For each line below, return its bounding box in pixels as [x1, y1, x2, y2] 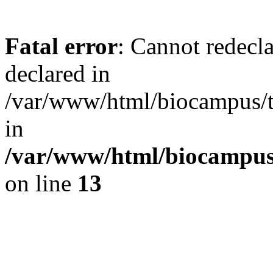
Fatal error [5, 33, 118, 59]
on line [5, 170, 77, 196]
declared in [5, 60, 110, 87]
